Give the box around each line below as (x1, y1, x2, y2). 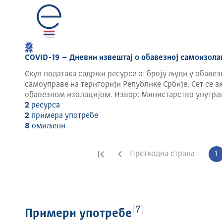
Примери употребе (24, 208, 132, 220)
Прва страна (109, 150, 154, 158)
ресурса (29, 102, 60, 110)
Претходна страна (129, 150, 195, 158)
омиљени (29, 122, 65, 130)
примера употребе (29, 112, 98, 120)
